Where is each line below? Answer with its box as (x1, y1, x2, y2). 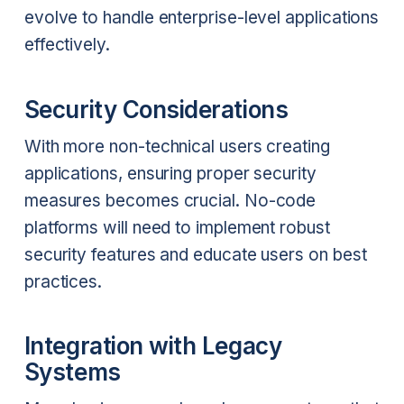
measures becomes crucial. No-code (23, 189, 317, 211)
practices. (23, 271, 103, 292)
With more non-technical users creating (23, 135, 330, 157)
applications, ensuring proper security (23, 162, 317, 184)
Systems (23, 358, 121, 387)
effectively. (23, 34, 110, 56)
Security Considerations (23, 95, 289, 124)
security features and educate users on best (23, 243, 367, 265)
